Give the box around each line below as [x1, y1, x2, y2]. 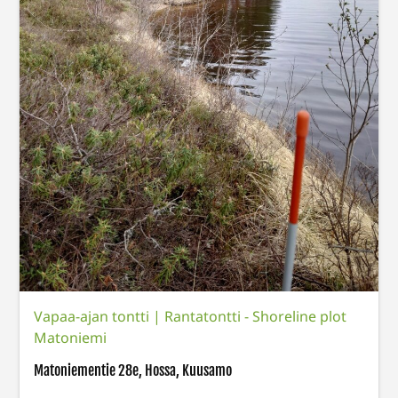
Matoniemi [34, 328, 107, 348]
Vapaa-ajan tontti [34, 306, 154, 327]
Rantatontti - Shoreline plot [164, 306, 347, 327]
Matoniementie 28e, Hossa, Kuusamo [34, 362, 233, 380]
